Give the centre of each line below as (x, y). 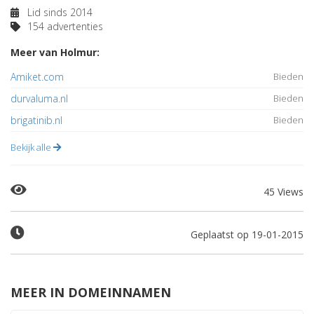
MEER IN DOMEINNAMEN (91, 292)
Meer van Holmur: (55, 52)
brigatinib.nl (36, 120)
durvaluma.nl (39, 98)
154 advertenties (64, 26)
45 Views (284, 192)
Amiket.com (37, 77)
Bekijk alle (32, 147)
